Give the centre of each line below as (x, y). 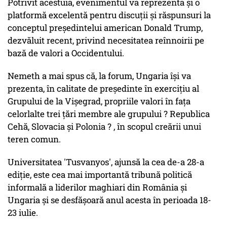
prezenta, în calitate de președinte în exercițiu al (103, 89)
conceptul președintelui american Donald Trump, (105, 28)
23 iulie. (23, 213)
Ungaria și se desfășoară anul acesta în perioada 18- (109, 200)
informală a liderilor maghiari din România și (97, 187)
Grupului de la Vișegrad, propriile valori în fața (99, 101)
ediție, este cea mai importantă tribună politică (100, 175)
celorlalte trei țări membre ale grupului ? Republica (109, 114)
